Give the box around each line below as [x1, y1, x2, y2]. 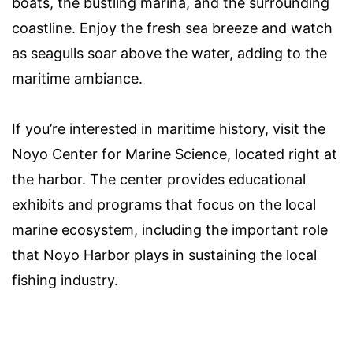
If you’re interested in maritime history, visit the [12, 120, 325, 137]
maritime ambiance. [12, 69, 143, 87]
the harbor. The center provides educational [12, 170, 306, 188]
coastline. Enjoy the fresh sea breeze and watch [12, 19, 333, 36]
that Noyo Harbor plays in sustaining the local [12, 246, 317, 263]
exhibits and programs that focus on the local [12, 195, 316, 213]
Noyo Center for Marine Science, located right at [12, 145, 337, 162]
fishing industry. [12, 271, 118, 288]
